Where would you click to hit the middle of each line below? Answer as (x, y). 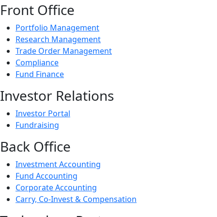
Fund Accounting (46, 176)
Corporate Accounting (56, 187)
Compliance (37, 62)
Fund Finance (40, 74)
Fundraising (37, 125)
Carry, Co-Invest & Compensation (76, 199)
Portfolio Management (57, 28)
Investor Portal (43, 113)
